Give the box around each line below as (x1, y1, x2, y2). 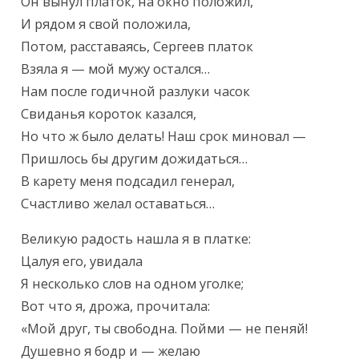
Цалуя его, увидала (21, 252, 143, 271)
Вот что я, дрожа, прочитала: (21, 297, 211, 316)
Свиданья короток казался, (21, 105, 197, 123)
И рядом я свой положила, (21, 15, 192, 34)
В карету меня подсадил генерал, (21, 172, 236, 191)
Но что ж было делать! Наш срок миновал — (21, 127, 307, 146)
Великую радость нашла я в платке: (21, 230, 252, 248)
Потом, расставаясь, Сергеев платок (21, 38, 254, 56)
